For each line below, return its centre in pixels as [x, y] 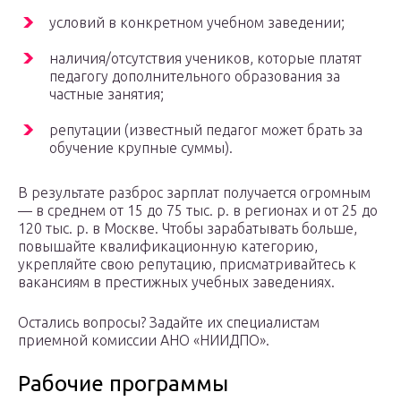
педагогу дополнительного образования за [195, 77]
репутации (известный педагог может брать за [206, 130]
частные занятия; [107, 94]
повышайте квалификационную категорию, [168, 247]
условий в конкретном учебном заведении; [197, 23]
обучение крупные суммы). [141, 148]
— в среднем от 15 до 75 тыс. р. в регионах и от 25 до [198, 211]
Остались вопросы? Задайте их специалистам [169, 323]
